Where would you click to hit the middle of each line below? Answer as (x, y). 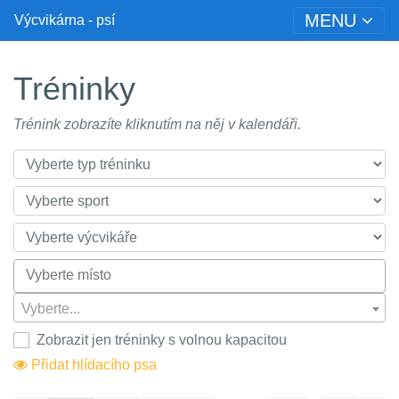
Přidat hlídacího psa (92, 364)
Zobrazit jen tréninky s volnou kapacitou (162, 340)
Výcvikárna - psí (65, 20)
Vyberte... (51, 309)
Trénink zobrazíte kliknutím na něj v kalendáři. (157, 124)
